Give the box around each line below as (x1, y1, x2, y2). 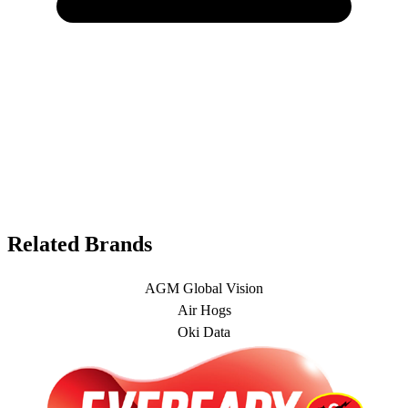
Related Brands (7, 231, 152, 256)
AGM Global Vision (145, 280, 263, 297)
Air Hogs (177, 302, 231, 319)
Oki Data (178, 324, 230, 341)
